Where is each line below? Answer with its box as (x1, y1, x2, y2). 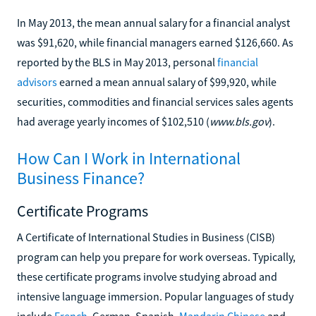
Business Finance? (17, 166, 145, 189)
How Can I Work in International (17, 147, 241, 169)
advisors (17, 74, 57, 89)
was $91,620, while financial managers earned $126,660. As (17, 35, 293, 49)
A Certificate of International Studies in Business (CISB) (17, 229, 275, 244)
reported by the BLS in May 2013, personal (17, 54, 217, 69)
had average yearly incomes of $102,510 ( (17, 114, 209, 128)
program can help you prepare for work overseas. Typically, (17, 249, 296, 264)
